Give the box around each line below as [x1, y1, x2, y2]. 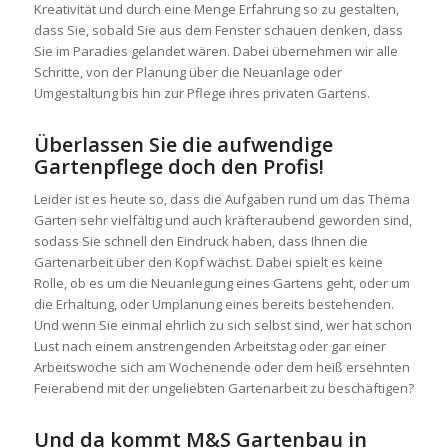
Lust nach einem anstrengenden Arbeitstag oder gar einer [33, 337, 386, 356]
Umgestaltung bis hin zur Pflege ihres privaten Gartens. [33, 84, 370, 103]
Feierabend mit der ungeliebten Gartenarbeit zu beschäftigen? [33, 379, 414, 398]
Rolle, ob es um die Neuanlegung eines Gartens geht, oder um [33, 274, 410, 293]
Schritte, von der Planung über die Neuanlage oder [33, 63, 342, 82]
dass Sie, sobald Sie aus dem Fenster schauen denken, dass [33, 21, 403, 40]
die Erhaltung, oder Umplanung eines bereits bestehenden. [33, 295, 394, 314]
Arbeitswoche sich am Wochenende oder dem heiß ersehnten [33, 358, 410, 377]
